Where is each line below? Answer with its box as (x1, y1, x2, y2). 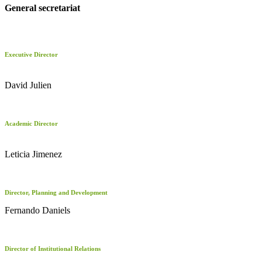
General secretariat (5, 3, 80, 13)
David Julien (5, 80, 51, 90)
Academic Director (5, 120, 58, 127)
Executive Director (5, 51, 58, 58)
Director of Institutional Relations (5, 245, 101, 252)
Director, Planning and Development (5, 189, 108, 196)
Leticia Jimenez (5, 149, 62, 159)
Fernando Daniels (5, 205, 70, 215)
